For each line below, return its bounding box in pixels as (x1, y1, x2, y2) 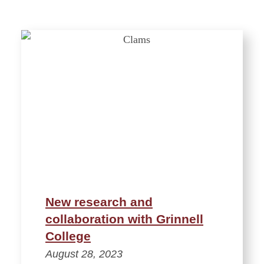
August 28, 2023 (45, 247, 123, 260)
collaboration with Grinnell (45, 212, 203, 226)
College (45, 229, 91, 243)
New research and (45, 194, 153, 209)
